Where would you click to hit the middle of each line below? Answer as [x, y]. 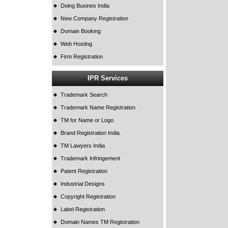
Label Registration [83, 209]
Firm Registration [82, 57]
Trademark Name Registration [98, 108]
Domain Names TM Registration [100, 222]
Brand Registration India [90, 133]
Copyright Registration [88, 197]
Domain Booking [81, 31]
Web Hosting [77, 44]
